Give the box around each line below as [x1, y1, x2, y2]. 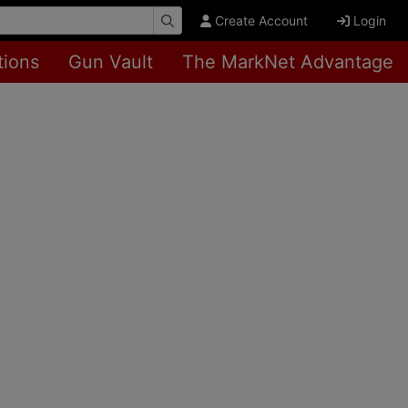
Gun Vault [68, 51, 153, 73]
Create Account [215, 13, 308, 28]
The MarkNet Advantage [182, 51, 393, 73]
